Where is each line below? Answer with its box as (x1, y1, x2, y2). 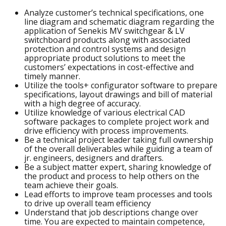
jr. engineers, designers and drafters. (24, 152, 163, 163)
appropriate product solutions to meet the (24, 52, 185, 64)
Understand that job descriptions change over (24, 207, 198, 218)
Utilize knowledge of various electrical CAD (24, 107, 185, 118)
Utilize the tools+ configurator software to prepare (24, 80, 217, 91)
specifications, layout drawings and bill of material (24, 89, 212, 100)
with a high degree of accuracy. (24, 98, 141, 109)
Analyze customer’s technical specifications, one (24, 7, 204, 18)
